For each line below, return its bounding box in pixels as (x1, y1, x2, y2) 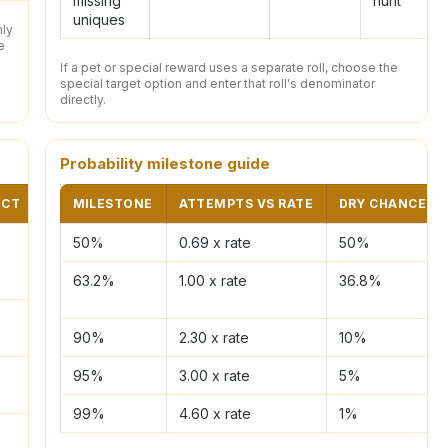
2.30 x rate (178, 328, 249, 346)
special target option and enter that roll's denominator (59, 75, 375, 91)
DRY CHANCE (338, 195, 427, 211)
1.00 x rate (178, 271, 247, 289)
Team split (46, 423, 113, 441)
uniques (72, 10, 125, 28)
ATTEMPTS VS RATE (178, 195, 314, 211)
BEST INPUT (46, 195, 127, 211)
